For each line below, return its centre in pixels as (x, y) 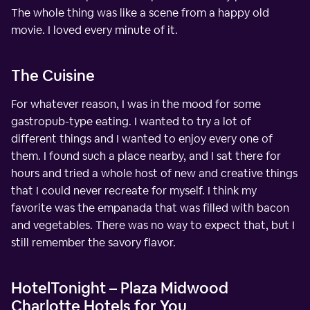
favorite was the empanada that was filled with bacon (150, 208)
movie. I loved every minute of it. (94, 30)
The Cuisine (53, 75)
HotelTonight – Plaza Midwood (120, 288)
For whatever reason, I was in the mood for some (136, 104)
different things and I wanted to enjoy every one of (142, 138)
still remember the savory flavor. (93, 242)
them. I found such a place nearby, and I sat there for (146, 156)
